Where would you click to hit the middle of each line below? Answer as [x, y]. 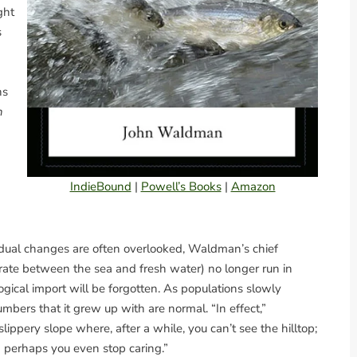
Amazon [253, 187]
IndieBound [100, 187]
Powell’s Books [181, 187]
